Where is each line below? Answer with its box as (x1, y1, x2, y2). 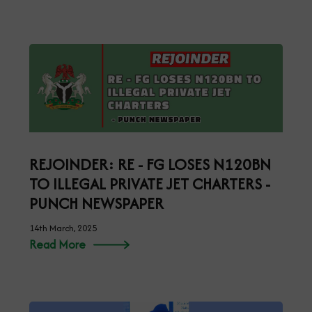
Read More (29, 236, 86, 253)
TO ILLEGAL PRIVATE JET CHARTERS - (29, 173, 270, 196)
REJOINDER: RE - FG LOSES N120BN (29, 153, 271, 176)
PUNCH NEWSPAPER (29, 192, 164, 215)
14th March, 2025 (29, 221, 97, 235)
